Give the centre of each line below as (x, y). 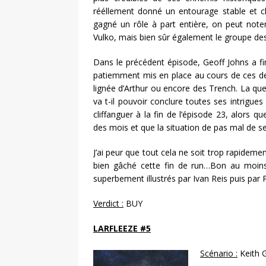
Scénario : (219, 254)
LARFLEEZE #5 (122, 229)
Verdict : (108, 204)
